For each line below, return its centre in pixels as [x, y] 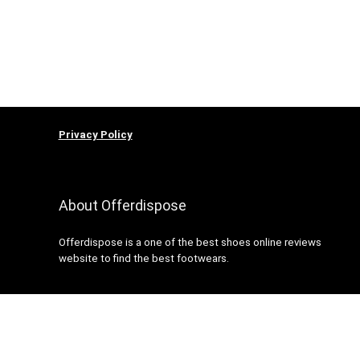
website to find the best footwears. [143, 259]
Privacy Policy [95, 135]
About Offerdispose [122, 206]
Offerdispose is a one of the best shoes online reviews [190, 243]
